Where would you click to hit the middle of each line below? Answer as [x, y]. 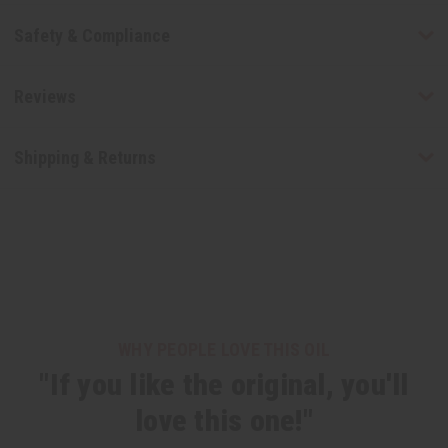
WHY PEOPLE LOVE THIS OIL [224, 349]
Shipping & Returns [84, 158]
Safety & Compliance [91, 35]
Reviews [44, 96]
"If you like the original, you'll [224, 384]
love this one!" [224, 420]
